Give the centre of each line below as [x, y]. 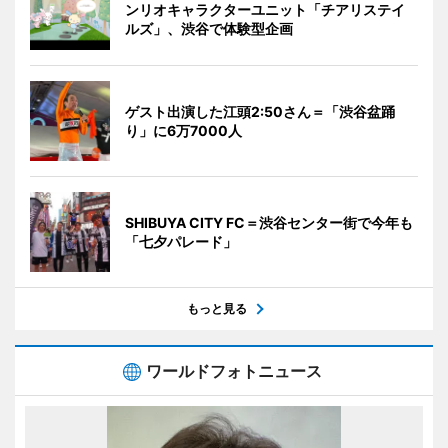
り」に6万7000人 [183, 130]
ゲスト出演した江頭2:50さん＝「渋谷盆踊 [260, 111]
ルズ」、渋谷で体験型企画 [209, 28]
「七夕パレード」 [181, 241]
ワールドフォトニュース [234, 370]
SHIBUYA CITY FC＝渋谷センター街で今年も [269, 222]
